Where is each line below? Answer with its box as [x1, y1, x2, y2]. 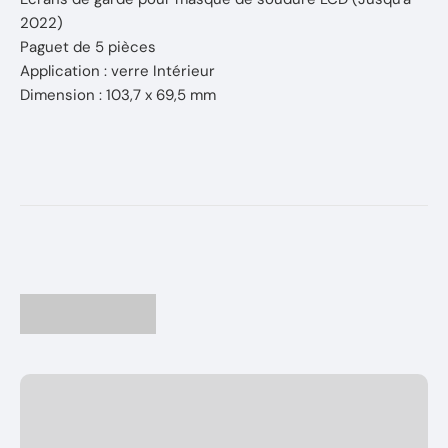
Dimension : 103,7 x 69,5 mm [20, 85, 216, 105]
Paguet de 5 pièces [20, 37, 156, 57]
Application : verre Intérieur [20, 61, 215, 81]
